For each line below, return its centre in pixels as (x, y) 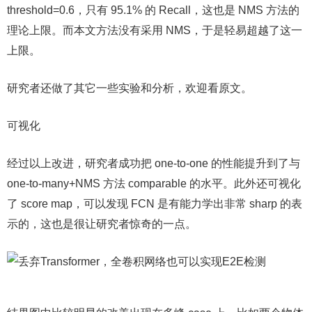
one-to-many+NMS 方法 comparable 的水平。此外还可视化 (154, 184)
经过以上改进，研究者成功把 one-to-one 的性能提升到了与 (154, 163)
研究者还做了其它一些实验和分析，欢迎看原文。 (130, 88)
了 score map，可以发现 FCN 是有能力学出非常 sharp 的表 (155, 204)
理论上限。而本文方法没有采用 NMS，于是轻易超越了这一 (155, 30)
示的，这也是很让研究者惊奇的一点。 (102, 224)
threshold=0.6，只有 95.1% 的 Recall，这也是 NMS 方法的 (153, 10)
